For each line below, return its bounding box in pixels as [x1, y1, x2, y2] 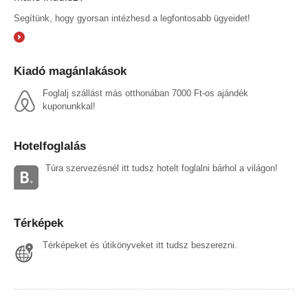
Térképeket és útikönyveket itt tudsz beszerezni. [43, 240, 237, 251]
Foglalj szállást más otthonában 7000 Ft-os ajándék [43, 88, 248, 99]
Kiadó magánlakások [14, 65, 126, 78]
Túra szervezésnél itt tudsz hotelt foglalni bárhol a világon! [45, 163, 278, 174]
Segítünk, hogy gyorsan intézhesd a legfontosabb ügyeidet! [14, 13, 250, 23]
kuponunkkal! [43, 101, 96, 112]
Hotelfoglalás [14, 140, 86, 153]
